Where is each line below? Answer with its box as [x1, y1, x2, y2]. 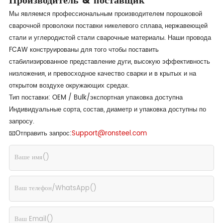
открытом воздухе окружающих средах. [8, 80, 129, 91]
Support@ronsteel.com [71, 128, 147, 139]
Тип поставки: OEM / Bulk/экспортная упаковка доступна [8, 92, 183, 103]
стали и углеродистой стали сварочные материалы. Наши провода [8, 32, 211, 43]
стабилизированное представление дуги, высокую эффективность [8, 56, 210, 67]
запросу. [8, 116, 34, 127]
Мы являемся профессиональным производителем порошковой [8, 8, 202, 19]
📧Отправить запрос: [8, 128, 72, 139]
